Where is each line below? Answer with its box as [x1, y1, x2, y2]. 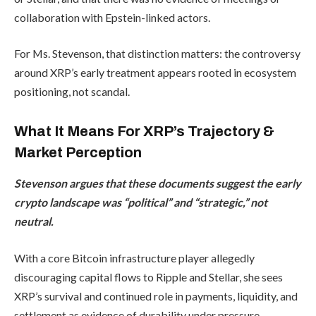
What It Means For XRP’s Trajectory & [14, 123, 274, 139]
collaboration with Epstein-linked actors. [14, 10, 210, 24]
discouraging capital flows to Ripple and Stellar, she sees [14, 269, 283, 284]
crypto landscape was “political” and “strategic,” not [14, 195, 267, 209]
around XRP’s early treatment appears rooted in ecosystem [14, 66, 296, 80]
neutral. [14, 214, 54, 229]
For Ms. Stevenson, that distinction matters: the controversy [14, 47, 300, 61]
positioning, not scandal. [14, 85, 130, 99]
